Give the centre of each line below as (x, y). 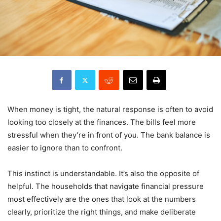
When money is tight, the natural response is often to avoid (110, 110)
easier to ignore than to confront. (65, 148)
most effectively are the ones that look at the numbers (102, 199)
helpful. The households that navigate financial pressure (106, 186)
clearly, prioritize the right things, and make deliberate (102, 212)
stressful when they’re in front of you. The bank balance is (109, 135)
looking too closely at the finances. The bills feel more (102, 122)
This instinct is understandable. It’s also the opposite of (103, 174)
